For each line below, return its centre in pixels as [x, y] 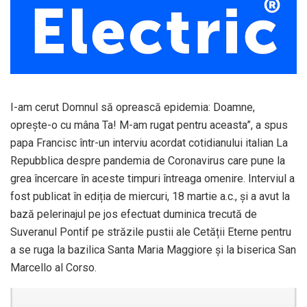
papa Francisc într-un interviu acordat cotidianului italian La [149, 143]
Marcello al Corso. [53, 268]
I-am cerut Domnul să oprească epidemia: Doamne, [133, 108]
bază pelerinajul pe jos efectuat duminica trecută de [134, 214]
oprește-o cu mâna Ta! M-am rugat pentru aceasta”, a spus [149, 125]
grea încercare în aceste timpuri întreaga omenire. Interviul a [152, 179]
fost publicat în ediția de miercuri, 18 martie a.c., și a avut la [150, 197]
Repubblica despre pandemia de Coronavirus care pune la [148, 161]
